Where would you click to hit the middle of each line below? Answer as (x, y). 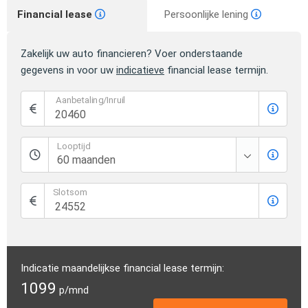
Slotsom (70, 193)
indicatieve (140, 70)
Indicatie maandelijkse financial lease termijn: (122, 268)
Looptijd (74, 147)
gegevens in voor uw (68, 70)
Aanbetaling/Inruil (90, 101)
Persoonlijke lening (208, 15)
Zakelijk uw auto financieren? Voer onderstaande (132, 54)
